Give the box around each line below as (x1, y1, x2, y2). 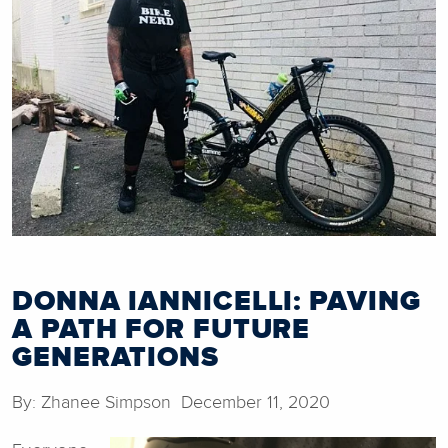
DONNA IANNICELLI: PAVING (12, 288, 421, 316)
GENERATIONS (12, 344, 219, 372)
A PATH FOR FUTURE (12, 316, 311, 344)
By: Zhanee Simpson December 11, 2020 (12, 394, 330, 412)
